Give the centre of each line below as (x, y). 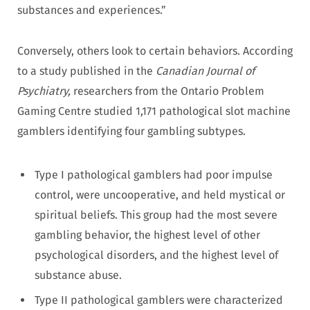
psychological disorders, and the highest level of (156, 255)
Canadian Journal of (205, 71)
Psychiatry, (44, 91)
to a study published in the (86, 71)
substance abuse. (81, 275)
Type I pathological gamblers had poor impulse (154, 174)
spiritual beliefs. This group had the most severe (156, 215)
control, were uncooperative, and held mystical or (160, 194)
